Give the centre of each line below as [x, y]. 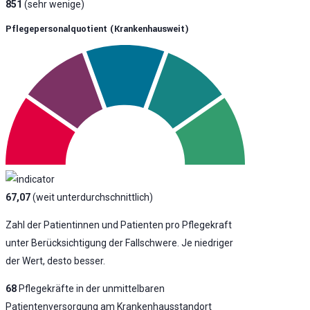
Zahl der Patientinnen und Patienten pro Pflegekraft [119, 225]
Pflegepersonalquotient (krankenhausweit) [97, 29]
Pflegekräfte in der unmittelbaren [91, 288]
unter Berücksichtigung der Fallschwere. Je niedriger [119, 243]
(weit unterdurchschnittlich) [92, 197]
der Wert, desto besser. [55, 261]
